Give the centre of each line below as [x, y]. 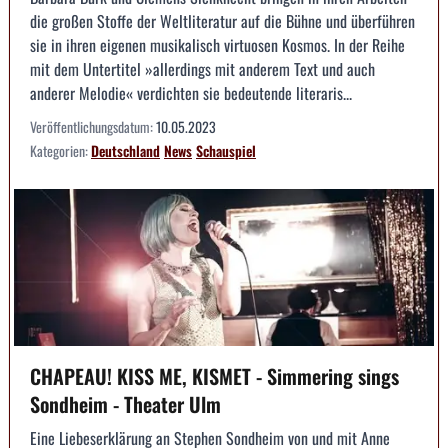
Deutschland [125, 150]
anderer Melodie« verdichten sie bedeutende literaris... [191, 92]
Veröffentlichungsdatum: [93, 126]
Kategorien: [60, 150]
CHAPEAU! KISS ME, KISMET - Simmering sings [214, 376]
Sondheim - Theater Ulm [125, 404]
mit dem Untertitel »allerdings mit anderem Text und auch [202, 68]
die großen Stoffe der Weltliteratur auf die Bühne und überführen [222, 20]
